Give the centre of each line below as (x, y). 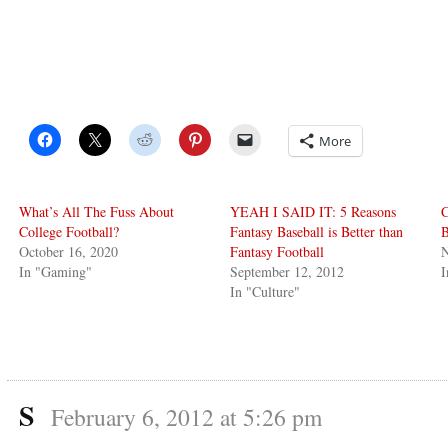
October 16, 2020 (68, 251)
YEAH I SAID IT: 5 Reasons (313, 211)
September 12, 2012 (287, 271)
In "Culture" (265, 291)
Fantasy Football (277, 251)
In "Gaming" (55, 271)
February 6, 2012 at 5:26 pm (186, 416)
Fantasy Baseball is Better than (317, 231)
